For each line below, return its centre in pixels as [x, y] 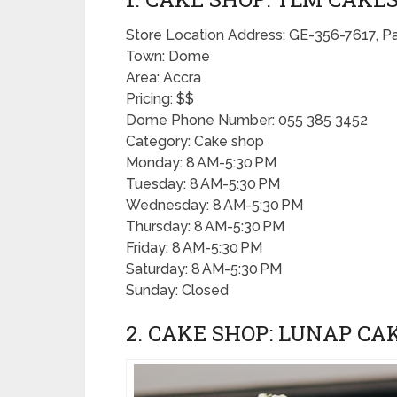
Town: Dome [168, 56]
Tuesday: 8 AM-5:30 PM [203, 184]
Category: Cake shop [195, 141]
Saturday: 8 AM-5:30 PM [204, 269]
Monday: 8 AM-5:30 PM [201, 163]
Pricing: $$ [160, 99]
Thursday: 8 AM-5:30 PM [205, 226]
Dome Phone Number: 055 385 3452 [247, 120]
